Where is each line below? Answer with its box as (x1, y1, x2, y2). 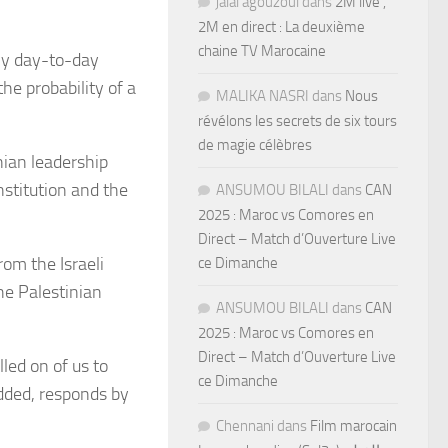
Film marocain (310, 416, 397, 435)
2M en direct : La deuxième (198, 17, 365, 36)
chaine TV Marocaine (198, 41, 326, 60)
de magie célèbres (198, 135, 312, 154)
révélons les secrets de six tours (198, 111, 397, 130)
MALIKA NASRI (216, 86, 309, 105)
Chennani (216, 416, 274, 435)
